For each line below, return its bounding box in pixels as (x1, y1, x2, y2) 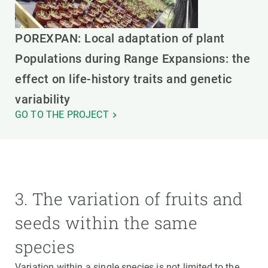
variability (15, 92, 71, 106)
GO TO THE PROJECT (15, 108, 109, 120)
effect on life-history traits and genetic (15, 71, 232, 86)
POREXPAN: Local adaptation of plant (15, 31, 225, 45)
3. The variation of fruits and (15, 187, 243, 210)
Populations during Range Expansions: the (15, 51, 250, 66)
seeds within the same (15, 211, 197, 234)
